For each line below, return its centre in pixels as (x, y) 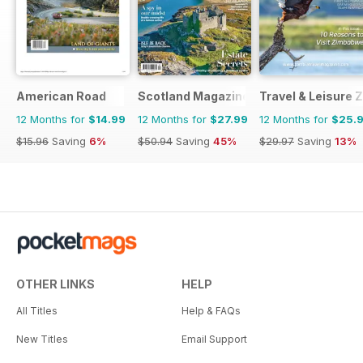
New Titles (42, 339)
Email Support (214, 339)
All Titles (37, 310)
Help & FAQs (211, 310)
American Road (61, 96)
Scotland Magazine (194, 96)
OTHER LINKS (56, 284)
